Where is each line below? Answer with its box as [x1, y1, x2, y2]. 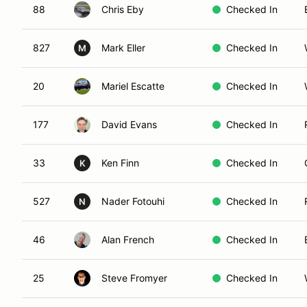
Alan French [101, 234, 154, 245]
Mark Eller [101, 42, 145, 53]
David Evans [101, 119, 157, 130]
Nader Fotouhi [101, 195, 164, 207]
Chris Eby [101, 3, 144, 15]
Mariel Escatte [101, 80, 164, 92]
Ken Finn [101, 157, 139, 169]
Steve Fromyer [101, 272, 167, 284]
